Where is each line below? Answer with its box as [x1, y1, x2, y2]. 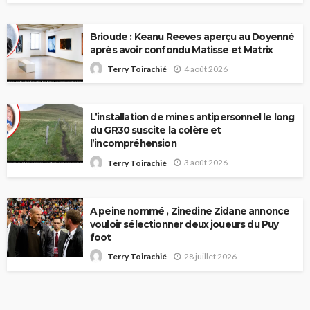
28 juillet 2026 [184, 250, 237, 262]
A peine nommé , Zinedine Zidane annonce [90, 205, 290, 217]
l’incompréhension [90, 138, 176, 149]
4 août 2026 [184, 63, 228, 74]
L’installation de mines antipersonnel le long [90, 111, 295, 123]
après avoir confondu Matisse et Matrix [90, 44, 273, 55]
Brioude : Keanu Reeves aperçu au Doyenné [90, 30, 295, 42]
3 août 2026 [184, 157, 228, 168]
